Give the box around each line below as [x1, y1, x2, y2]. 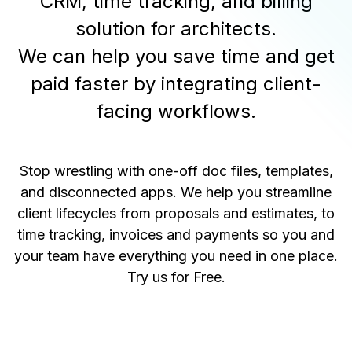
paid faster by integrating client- [31, 72, 321, 95]
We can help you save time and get [17, 45, 335, 68]
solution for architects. [75, 17, 277, 40]
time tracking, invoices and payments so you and [17, 226, 335, 243]
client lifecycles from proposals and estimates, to [17, 205, 335, 222]
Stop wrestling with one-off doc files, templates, [19, 163, 333, 179]
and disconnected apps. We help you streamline [20, 184, 332, 200]
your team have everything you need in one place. [14, 247, 338, 264]
